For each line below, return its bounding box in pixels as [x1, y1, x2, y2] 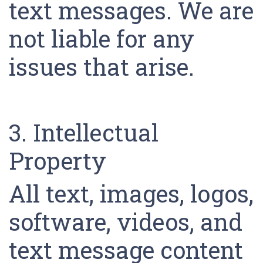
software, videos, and [9, 206, 242, 237]
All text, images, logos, [9, 178, 254, 209]
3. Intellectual [9, 117, 159, 148]
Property [9, 145, 112, 176]
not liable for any [9, 23, 194, 54]
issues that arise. [9, 51, 200, 82]
